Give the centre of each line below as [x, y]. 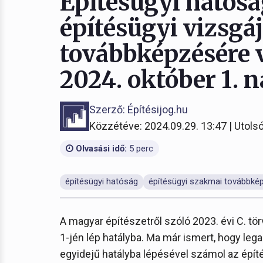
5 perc [140, 149]
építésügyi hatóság [102, 181]
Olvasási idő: [100, 149]
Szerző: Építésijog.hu [139, 109]
